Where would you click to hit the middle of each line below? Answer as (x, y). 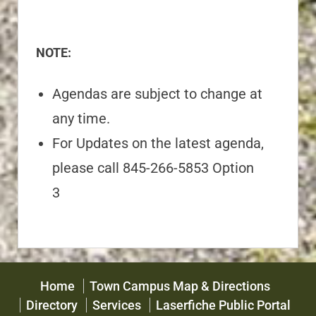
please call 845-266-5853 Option (153, 168)
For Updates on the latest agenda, (158, 144)
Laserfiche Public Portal (223, 305)
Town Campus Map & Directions (180, 286)
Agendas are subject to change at (157, 94)
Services (117, 305)
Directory (52, 305)
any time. (81, 119)
